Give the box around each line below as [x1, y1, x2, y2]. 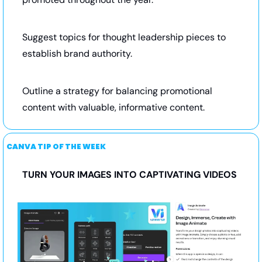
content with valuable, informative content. [22, 101, 205, 113]
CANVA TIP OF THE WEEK [6, 141, 106, 151]
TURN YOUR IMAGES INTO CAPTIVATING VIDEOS [22, 168, 237, 181]
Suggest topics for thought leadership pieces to [22, 30, 226, 43]
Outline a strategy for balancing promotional [22, 84, 212, 97]
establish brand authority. [22, 47, 132, 60]
